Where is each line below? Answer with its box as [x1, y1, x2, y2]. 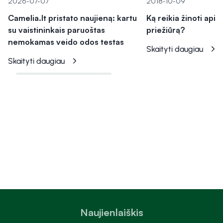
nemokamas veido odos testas [8, 37, 124, 47]
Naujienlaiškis [80, 206, 143, 219]
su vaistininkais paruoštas [8, 25, 105, 35]
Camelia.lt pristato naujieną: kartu [8, 13, 137, 23]
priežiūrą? [146, 25, 185, 35]
